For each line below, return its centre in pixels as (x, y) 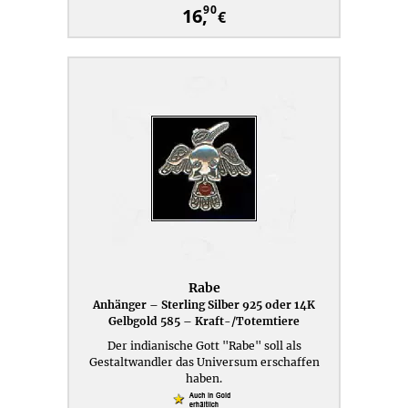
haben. (204, 378)
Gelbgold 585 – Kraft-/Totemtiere (204, 321)
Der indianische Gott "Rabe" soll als (204, 346)
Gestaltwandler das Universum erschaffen (204, 362)
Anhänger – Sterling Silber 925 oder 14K (204, 305)
